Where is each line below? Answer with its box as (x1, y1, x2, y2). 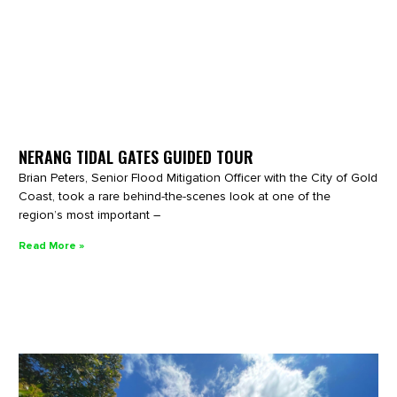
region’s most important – (19, 206, 161, 222)
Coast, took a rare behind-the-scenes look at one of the (19, 188, 331, 204)
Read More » (19, 238, 85, 253)
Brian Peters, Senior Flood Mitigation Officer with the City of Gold (19, 169, 378, 185)
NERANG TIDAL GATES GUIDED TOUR (19, 144, 254, 168)
